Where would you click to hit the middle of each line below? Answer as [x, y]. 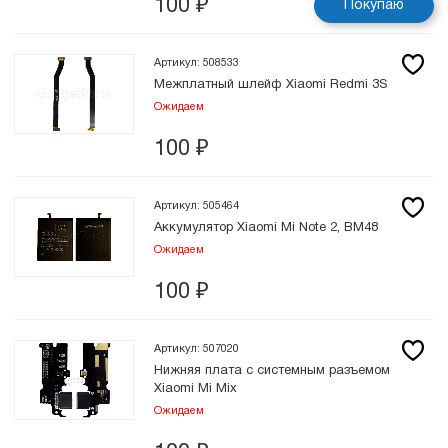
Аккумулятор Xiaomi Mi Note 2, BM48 [266, 228]
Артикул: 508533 [196, 63]
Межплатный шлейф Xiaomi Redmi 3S [270, 85]
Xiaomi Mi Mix [195, 389]
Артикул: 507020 [196, 349]
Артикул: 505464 [196, 206]
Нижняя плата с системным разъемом [272, 371]
